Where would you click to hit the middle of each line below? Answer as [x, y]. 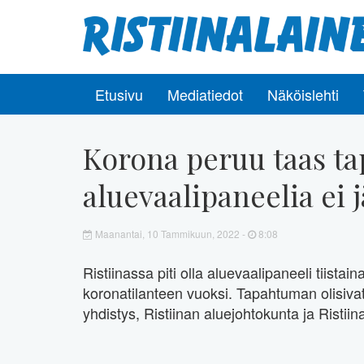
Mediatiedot [205, 94]
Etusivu [119, 94]
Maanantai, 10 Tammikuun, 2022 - [170, 233]
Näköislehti [303, 94]
